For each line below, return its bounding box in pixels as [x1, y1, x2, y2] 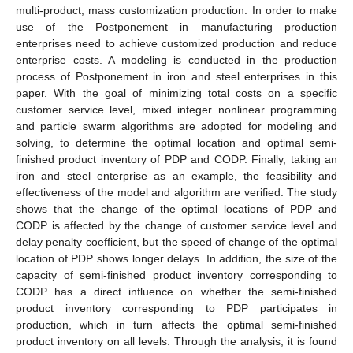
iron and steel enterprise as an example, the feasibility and [16, 169, 337, 182]
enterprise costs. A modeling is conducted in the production [16, 53, 337, 66]
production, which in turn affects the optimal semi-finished [16, 318, 337, 331]
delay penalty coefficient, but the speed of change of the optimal [16, 235, 337, 248]
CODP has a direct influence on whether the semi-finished [16, 284, 337, 298]
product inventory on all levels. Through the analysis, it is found [16, 334, 337, 347]
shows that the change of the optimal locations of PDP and [16, 202, 337, 215]
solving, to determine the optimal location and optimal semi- [16, 136, 337, 149]
